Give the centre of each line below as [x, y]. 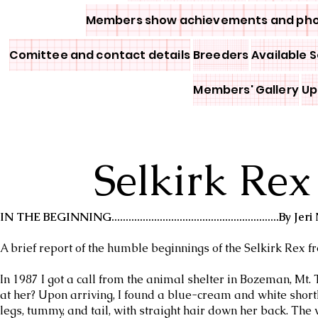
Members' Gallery [246, 90]
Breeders [221, 55]
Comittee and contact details [100, 55]
